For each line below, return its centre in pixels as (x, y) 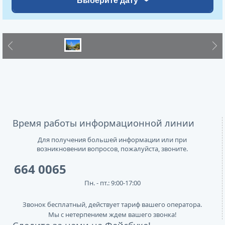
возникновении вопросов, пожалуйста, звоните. (112, 149)
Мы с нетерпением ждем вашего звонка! (112, 215)
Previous (19, 50)
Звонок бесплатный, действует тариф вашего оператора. (112, 205)
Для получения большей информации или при (112, 140)
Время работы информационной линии (103, 123)
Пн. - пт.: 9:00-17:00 (112, 183)
